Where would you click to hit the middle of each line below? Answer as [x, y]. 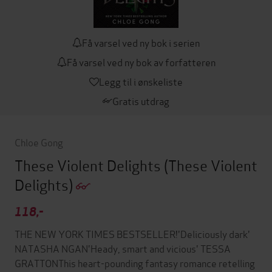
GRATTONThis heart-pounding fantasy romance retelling [135, 263]
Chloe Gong [39, 142]
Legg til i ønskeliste [141, 81]
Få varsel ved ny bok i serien [141, 42]
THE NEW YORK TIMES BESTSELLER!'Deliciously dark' [132, 234]
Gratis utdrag [141, 101]
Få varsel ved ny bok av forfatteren [141, 62]
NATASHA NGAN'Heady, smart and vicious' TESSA [123, 248]
